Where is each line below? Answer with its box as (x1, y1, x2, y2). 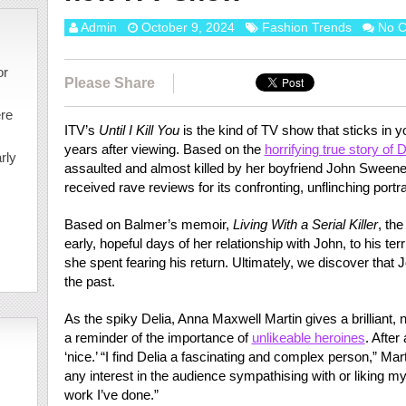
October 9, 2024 (140, 20, 235, 34)
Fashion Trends (261, 20, 352, 34)
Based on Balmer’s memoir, (63, 217, 233, 232)
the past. (63, 274, 115, 289)
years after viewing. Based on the (63, 141, 265, 157)
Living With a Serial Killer (232, 217, 378, 232)
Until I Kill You (98, 122, 179, 138)
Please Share (63, 75, 155, 91)
